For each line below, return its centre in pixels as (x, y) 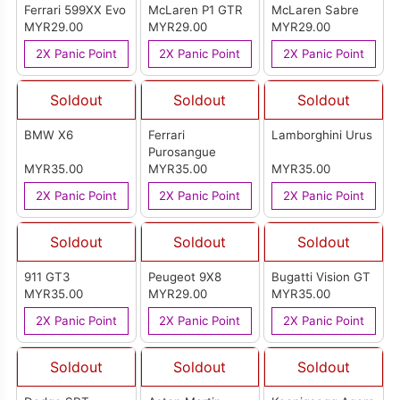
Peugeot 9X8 (184, 277)
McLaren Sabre (316, 10)
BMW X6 (49, 135)
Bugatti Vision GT (321, 277)
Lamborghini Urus (322, 135)
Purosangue (182, 152)
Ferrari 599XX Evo (75, 10)
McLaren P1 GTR (195, 10)
